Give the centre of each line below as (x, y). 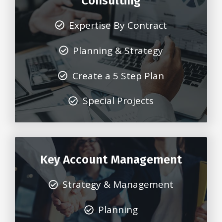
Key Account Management (111, 160)
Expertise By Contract (118, 25)
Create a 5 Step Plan (118, 76)
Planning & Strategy (118, 50)
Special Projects (118, 101)
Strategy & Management (118, 185)
